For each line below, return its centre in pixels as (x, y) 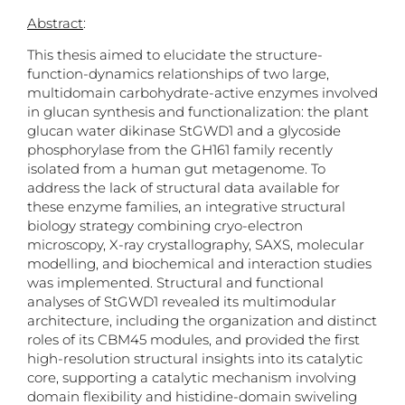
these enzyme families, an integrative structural (186, 207)
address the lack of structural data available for (184, 188)
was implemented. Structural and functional (175, 283)
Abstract (55, 23)
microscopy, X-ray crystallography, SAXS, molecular (196, 245)
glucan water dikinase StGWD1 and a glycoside (184, 131)
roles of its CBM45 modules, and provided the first (193, 340)
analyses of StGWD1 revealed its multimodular (182, 302)
